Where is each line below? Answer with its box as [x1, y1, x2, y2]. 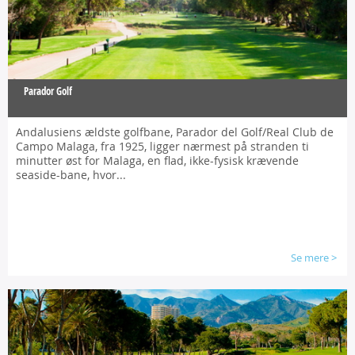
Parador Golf [24, 84, 72, 98]
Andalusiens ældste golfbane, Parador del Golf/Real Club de [16, 124, 334, 139]
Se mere [291, 250, 329, 265]
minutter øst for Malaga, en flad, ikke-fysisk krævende [16, 153, 299, 168]
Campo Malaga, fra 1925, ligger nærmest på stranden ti [16, 139, 309, 154]
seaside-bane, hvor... [16, 167, 126, 182]
